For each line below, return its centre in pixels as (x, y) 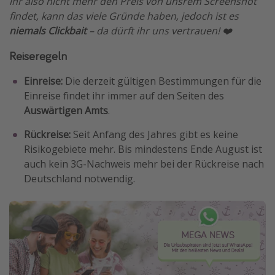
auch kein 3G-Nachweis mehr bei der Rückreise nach (144, 164)
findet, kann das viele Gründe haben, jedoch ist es (124, 16)
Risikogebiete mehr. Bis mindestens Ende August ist (143, 149)
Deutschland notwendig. (79, 179)
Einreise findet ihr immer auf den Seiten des (124, 96)
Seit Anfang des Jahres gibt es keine (154, 134)
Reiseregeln (38, 56)
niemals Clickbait (48, 31)
